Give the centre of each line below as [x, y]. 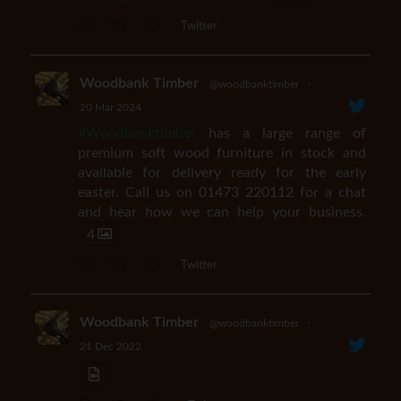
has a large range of [281, 134]
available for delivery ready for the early [222, 173]
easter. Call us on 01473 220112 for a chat [222, 193]
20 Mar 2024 [110, 108]
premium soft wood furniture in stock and [222, 154]
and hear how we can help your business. [222, 213]
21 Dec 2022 [110, 347]
